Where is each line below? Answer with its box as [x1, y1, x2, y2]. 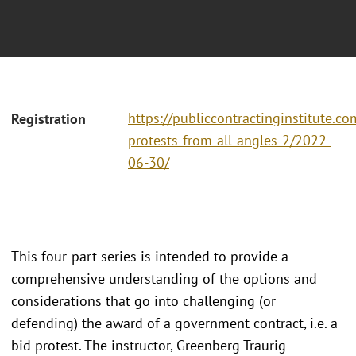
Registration [11, 110, 86, 129]
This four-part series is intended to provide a [11, 246, 288, 265]
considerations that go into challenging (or [11, 291, 276, 310]
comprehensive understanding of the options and [11, 269, 317, 288]
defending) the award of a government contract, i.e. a [11, 313, 338, 332]
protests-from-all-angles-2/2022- [128, 131, 331, 150]
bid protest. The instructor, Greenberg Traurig [11, 335, 286, 354]
